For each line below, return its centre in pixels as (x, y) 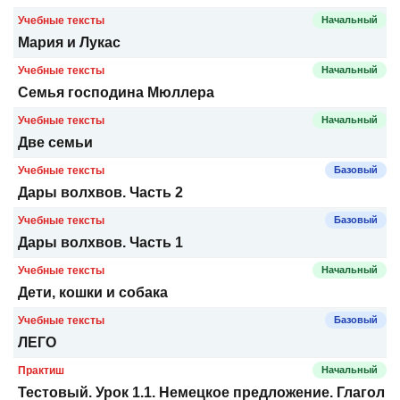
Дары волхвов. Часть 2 (100, 192)
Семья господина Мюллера (116, 92)
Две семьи (55, 142)
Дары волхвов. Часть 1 (100, 242)
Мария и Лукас (69, 42)
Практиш (41, 370)
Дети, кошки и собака (93, 292)
